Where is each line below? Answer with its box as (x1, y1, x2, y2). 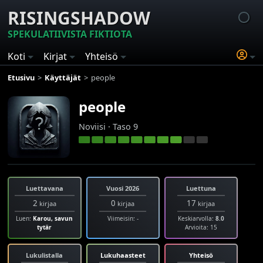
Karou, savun (33, 214, 73, 222)
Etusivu (8, 72, 35, 83)
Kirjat (43, 50, 68, 63)
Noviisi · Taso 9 (78, 120, 138, 132)
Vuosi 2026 (106, 183, 140, 193)
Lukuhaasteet (100, 250, 146, 259)
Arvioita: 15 (184, 222, 217, 231)
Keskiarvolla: (177, 214, 215, 222)
